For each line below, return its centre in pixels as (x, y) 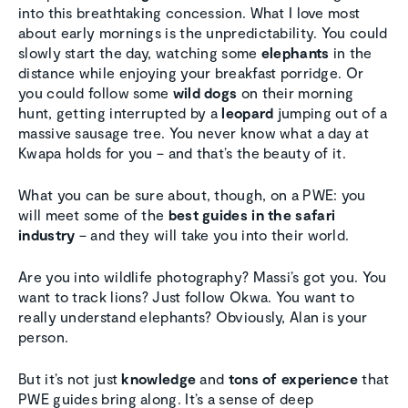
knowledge (159, 379)
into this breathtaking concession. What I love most (189, 13)
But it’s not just (70, 379)
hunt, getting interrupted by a (120, 113)
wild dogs (207, 93)
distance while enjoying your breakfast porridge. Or (191, 73)
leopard (248, 113)
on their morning (297, 93)
